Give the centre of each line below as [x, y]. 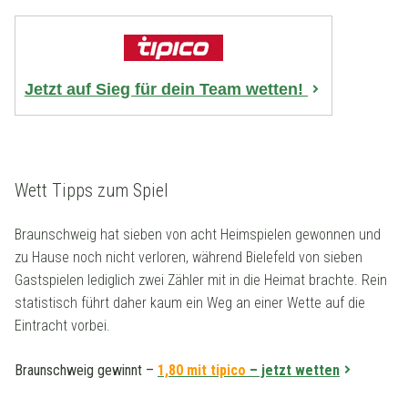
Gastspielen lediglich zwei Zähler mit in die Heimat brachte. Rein [201, 280]
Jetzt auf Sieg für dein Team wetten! [166, 90]
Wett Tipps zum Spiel [92, 191]
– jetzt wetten [295, 371]
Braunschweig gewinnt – [86, 371]
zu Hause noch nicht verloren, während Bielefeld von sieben [189, 258]
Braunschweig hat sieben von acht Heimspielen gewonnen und [198, 235]
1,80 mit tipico [204, 371]
